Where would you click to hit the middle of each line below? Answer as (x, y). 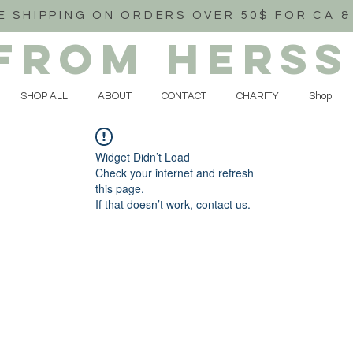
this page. (120, 188)
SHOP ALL (44, 96)
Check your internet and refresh (175, 172)
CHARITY (258, 96)
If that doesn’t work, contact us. (173, 204)
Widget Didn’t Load (143, 156)
